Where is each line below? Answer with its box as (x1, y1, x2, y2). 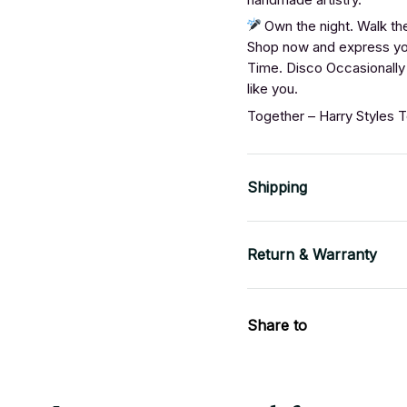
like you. (247, 80, 298, 98)
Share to (247, 315, 307, 334)
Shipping (247, 178, 307, 197)
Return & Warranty (247, 245, 377, 264)
